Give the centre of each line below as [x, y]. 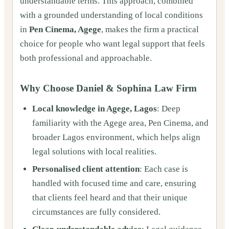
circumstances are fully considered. [96, 212]
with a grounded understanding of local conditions [111, 15]
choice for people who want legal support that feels [112, 44]
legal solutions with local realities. [94, 151]
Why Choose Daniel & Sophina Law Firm [108, 88]
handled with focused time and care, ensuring [114, 183]
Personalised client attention [86, 169]
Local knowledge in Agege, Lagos [94, 108]
